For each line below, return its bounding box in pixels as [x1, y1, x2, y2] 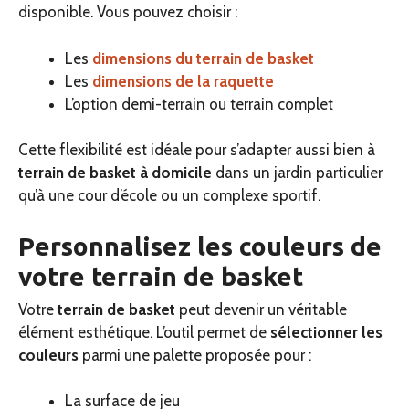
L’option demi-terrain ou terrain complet [65, 94, 333, 113]
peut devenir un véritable [175, 299, 347, 319]
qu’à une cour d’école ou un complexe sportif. [18, 186, 324, 205]
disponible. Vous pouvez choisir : [18, 3, 237, 22]
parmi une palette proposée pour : [79, 345, 311, 364]
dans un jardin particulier [212, 163, 383, 183]
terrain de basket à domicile [18, 163, 212, 183]
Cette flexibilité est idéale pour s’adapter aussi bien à [18, 141, 375, 160]
